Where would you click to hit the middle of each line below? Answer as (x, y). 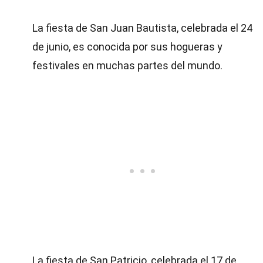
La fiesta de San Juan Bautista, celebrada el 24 (142, 28)
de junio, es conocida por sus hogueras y (127, 47)
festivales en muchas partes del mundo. (127, 65)
